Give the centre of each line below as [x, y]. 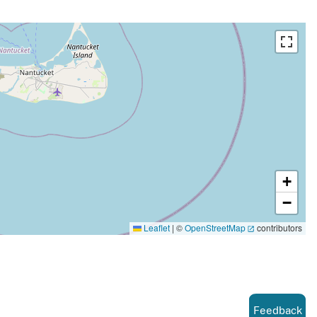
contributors [278, 228]
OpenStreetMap [215, 228]
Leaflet [156, 228]
